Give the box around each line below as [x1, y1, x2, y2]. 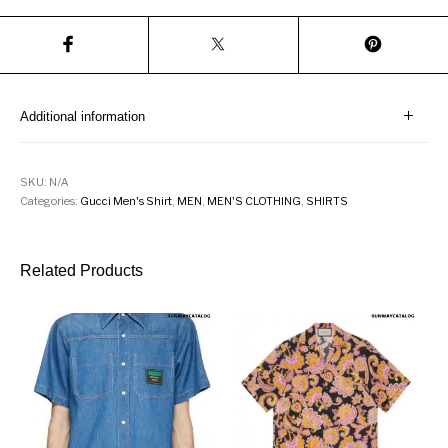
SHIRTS [306, 193, 349, 208]
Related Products [20, 261, 144, 279]
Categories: [20, 193, 81, 208]
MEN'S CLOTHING [207, 193, 302, 208]
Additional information [20, 108, 146, 124]
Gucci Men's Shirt [80, 193, 173, 208]
